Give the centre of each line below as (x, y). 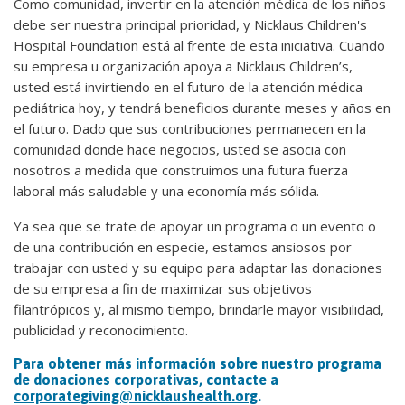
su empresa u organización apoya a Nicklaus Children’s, (183, 66)
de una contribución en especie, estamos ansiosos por (183, 246)
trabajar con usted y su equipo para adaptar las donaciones (198, 267)
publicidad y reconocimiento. (101, 330)
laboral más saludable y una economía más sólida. (166, 190)
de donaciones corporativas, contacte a (146, 379)
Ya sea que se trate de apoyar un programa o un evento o (195, 226)
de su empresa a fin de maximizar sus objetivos (163, 288)
